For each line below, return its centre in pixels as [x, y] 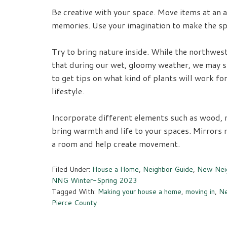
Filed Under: [72, 169]
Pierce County [74, 203]
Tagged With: [75, 192]
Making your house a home [140, 192]
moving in [200, 192]
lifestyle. [68, 91]
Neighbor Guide [168, 169]
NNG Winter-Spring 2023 [94, 181]
